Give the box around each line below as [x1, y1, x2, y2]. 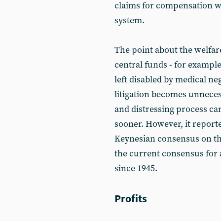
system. [114, 15, 145, 26]
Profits [114, 191, 147, 205]
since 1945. [114, 163, 157, 174]
